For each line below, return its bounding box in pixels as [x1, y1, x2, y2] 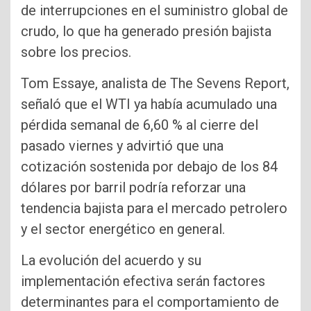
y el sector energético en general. [21, 220, 225, 237]
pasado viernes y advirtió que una [21, 137, 224, 154]
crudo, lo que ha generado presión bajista [21, 22, 271, 40]
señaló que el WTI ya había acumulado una [21, 95, 277, 112]
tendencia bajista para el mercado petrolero [21, 199, 287, 217]
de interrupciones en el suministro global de [21, 1, 288, 19]
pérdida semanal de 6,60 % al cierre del [21, 116, 258, 133]
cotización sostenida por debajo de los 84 [21, 158, 278, 175]
